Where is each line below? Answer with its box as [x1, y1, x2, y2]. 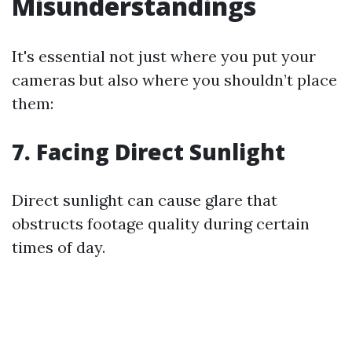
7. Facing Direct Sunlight [12, 137, 285, 167]
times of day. [12, 237, 105, 257]
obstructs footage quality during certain [12, 214, 310, 233]
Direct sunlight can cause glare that [12, 190, 277, 210]
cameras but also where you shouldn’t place [12, 70, 337, 90]
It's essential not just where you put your [12, 46, 316, 66]
